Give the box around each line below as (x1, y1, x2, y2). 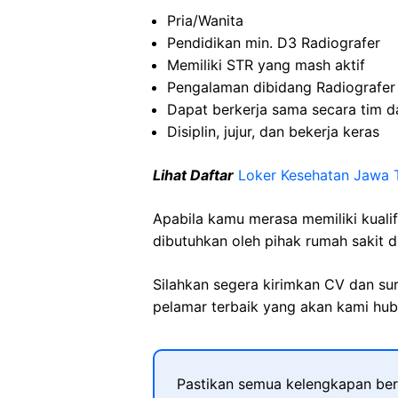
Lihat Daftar (153, 166, 234, 184)
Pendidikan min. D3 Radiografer (167, 34, 380, 52)
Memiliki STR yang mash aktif (167, 56, 365, 74)
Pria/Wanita (167, 12, 243, 29)
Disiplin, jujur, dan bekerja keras (167, 123, 379, 140)
